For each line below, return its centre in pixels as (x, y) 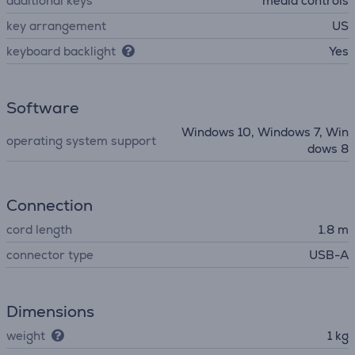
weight (26, 336)
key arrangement (56, 26)
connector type (50, 255)
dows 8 (328, 149)
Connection (50, 205)
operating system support (81, 140)
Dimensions (50, 311)
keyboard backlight (61, 51)
